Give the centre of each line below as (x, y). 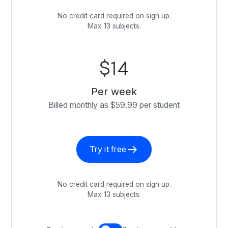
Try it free (108, 150)
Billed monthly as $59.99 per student (114, 105)
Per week (114, 92)
